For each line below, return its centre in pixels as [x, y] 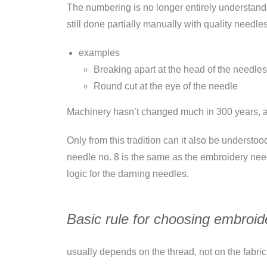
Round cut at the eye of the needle [166, 86]
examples [99, 53]
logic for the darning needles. [128, 174]
